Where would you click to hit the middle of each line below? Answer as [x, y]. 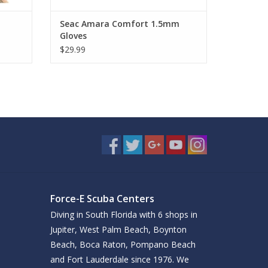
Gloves [73, 35]
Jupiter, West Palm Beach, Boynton [118, 229]
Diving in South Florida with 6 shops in [124, 214]
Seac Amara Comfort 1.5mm [119, 23]
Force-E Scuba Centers [102, 198]
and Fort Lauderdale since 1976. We [119, 259]
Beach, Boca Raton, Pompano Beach [123, 244]
